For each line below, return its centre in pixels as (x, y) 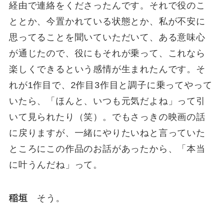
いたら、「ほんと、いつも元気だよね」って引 (107, 101)
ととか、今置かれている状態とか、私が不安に (107, 21)
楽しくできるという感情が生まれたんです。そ (107, 69)
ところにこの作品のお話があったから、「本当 (107, 149)
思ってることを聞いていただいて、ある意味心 (107, 37)
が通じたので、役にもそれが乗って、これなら (107, 53)
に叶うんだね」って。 (56, 165)
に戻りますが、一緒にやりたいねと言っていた (107, 133)
